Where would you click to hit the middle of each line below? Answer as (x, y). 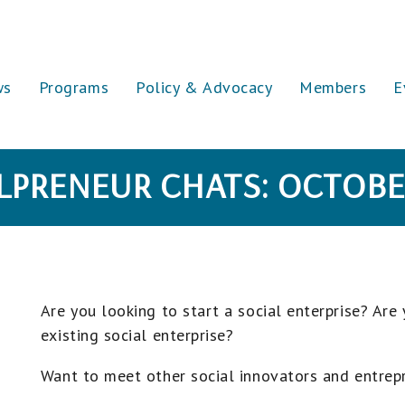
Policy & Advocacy (204, 87)
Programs (74, 87)
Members (333, 87)
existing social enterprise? (137, 335)
